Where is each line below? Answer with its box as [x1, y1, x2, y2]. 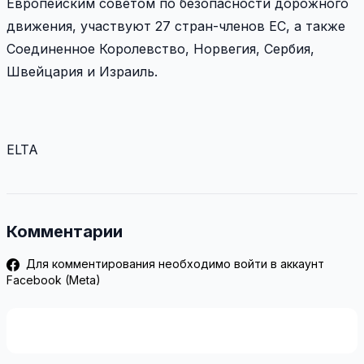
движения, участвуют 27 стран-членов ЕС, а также [6, 18, 345, 35]
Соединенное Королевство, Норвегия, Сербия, [6, 41, 314, 58]
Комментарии [6, 222, 123, 242]
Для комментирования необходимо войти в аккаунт [23, 257, 324, 271]
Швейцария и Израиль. [6, 63, 158, 80]
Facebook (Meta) [6, 273, 101, 288]
